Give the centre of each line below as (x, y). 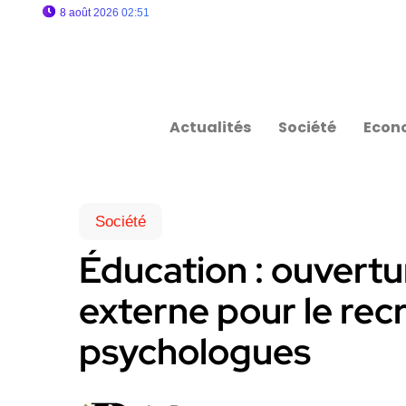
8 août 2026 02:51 (105, 13)
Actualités (211, 127)
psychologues (195, 351)
